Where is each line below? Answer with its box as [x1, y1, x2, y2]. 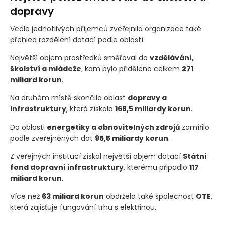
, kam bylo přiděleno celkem [81, 79, 182, 90]
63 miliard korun [42, 207, 104, 217]
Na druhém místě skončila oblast [10, 108, 128, 119]
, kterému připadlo [124, 178, 189, 188]
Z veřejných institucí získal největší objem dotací [10, 167, 183, 177]
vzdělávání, [150, 68, 194, 79]
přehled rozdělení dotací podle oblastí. [10, 50, 145, 61]
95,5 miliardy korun [95, 149, 168, 159]
